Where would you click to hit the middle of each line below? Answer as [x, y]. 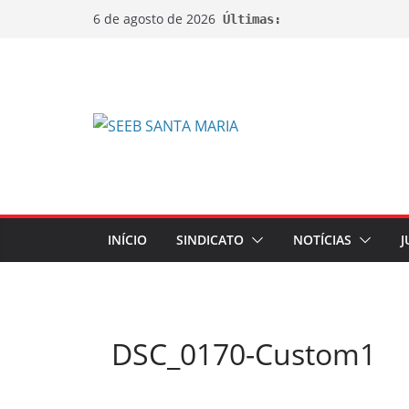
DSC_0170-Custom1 [244, 354]
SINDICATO [210, 240]
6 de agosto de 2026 [154, 19]
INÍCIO [127, 240]
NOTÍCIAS [322, 240]
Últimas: [252, 19]
